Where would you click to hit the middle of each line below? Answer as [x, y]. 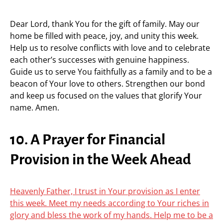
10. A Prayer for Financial [88, 139]
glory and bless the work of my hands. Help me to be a [111, 215]
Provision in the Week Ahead [101, 159]
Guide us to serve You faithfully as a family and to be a [111, 72]
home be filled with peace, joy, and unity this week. [104, 36]
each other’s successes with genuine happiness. [100, 60]
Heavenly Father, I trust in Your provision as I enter [105, 191]
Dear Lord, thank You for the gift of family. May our [105, 24]
